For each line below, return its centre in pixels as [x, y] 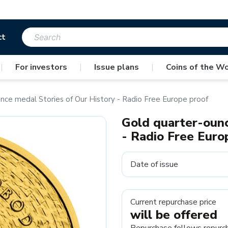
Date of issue [154, 164]
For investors [41, 67]
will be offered [174, 215]
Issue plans [116, 67]
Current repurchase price [173, 202]
